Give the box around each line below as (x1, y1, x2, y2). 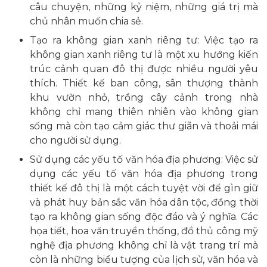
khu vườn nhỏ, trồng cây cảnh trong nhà (30, 91, 258, 103)
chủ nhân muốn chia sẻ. (30, 15, 143, 27)
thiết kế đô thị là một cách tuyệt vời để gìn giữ (30, 182, 258, 194)
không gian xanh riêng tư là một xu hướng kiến (30, 48, 258, 60)
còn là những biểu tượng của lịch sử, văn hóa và (30, 253, 258, 265)
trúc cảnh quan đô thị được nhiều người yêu (30, 63, 258, 74)
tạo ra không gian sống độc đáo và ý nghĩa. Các (30, 210, 258, 222)
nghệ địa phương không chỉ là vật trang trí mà (30, 239, 258, 251)
